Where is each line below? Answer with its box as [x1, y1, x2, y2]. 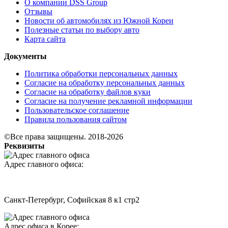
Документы [4, 52, 47, 61]
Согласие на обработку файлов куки [24, 88, 151, 97]
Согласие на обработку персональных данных [24, 78, 185, 88]
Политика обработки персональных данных [24, 69, 178, 78]
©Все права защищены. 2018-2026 [4, 132, 123, 141]
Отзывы [24, 7, 52, 16]
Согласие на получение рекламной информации [24, 97, 192, 106]
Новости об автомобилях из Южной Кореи [24, 16, 174, 25]
